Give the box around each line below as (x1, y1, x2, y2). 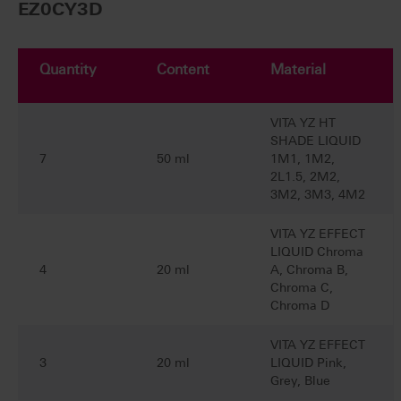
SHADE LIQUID (270, 133, 361, 149)
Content (157, 61, 209, 79)
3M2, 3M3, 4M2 (270, 187, 365, 202)
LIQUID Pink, (270, 355, 346, 371)
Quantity (39, 61, 96, 79)
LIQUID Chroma (270, 244, 363, 260)
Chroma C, (270, 280, 333, 295)
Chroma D (270, 298, 329, 313)
